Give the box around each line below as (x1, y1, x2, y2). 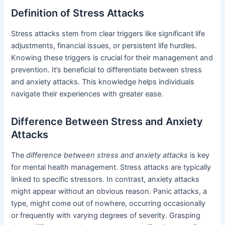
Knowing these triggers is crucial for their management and (11, 53, 213, 62)
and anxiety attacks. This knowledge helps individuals (11, 77, 195, 86)
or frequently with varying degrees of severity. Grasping (11, 210, 201, 220)
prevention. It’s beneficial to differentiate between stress (11, 65, 202, 74)
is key (188, 150, 210, 160)
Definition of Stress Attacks (11, 7, 145, 19)
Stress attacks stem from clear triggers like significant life (11, 29, 205, 38)
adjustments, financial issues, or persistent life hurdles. (11, 41, 197, 50)
